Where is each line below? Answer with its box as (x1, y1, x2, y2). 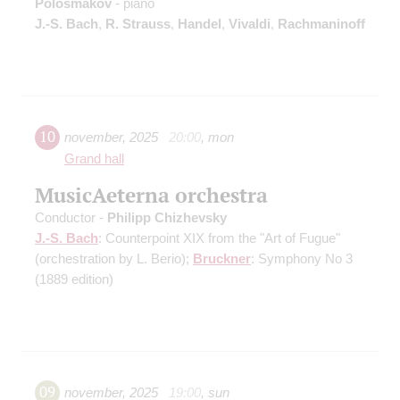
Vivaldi (229, 16, 271, 32)
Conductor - (35, 210, 107, 226)
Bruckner (193, 251, 251, 267)
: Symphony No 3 (251, 251, 353, 267)
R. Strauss (105, 16, 171, 32)
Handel (178, 16, 221, 32)
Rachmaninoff (278, 16, 365, 32)
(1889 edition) (35, 271, 113, 287)
